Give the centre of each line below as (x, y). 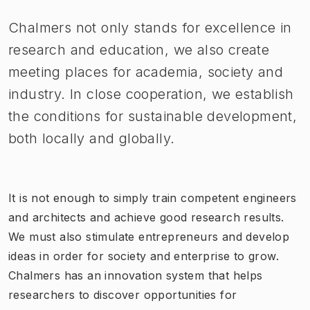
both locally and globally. (92, 138)
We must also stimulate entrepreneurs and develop (149, 236)
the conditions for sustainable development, (153, 116)
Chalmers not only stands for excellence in (150, 27)
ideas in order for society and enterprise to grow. (144, 256)
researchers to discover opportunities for (123, 294)
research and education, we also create (139, 49)
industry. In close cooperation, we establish (151, 94)
